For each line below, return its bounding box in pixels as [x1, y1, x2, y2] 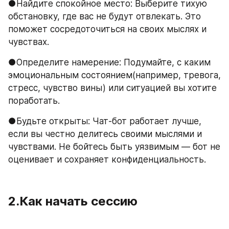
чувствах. [8, 37, 49, 47]
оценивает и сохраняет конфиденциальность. [8, 154, 206, 165]
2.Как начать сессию [8, 194, 138, 209]
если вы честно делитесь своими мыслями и [8, 129, 202, 139]
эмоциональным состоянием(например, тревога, [8, 70, 221, 80]
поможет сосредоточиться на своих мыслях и [8, 24, 207, 34]
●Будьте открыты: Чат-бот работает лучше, [8, 116, 201, 126]
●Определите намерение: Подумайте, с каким [8, 57, 211, 67]
